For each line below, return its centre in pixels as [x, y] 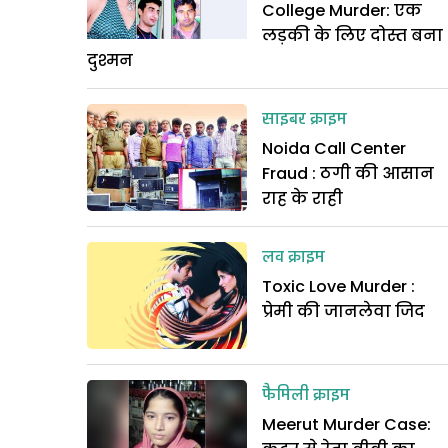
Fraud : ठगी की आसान [348, 173]
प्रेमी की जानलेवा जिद [345, 311]
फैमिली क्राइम [306, 395]
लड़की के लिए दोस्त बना [352, 35]
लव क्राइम [293, 258]
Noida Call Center [334, 148]
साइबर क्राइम [304, 120]
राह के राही [304, 198]
